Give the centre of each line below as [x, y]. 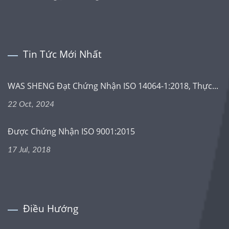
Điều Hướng [51, 208]
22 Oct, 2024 [31, 104]
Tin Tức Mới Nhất [62, 54]
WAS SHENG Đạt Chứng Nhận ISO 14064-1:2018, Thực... [113, 86]
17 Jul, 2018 [29, 150]
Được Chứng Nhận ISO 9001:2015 [71, 131]
